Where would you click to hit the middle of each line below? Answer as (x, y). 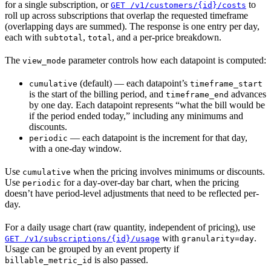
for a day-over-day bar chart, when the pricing (150, 182)
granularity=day (218, 238)
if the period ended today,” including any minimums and (136, 116)
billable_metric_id (48, 260)
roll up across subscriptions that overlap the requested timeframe (126, 15)
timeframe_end (197, 94)
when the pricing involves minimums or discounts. (168, 171)
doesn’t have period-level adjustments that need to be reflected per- (132, 193)
